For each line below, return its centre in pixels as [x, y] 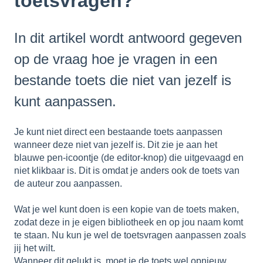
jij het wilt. [35, 248]
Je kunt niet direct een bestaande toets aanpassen [118, 131]
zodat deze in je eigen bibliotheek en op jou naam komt [129, 222]
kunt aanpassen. [65, 102]
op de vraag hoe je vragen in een [116, 59]
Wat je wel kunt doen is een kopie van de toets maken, [127, 210]
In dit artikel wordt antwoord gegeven [128, 38]
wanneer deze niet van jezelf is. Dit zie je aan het [116, 144]
